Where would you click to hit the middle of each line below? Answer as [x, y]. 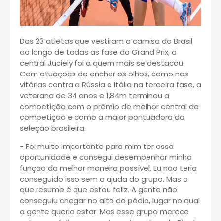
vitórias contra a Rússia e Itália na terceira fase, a [110, 84]
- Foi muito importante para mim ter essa [97, 146]
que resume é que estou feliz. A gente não [98, 189]
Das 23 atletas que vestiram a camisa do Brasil [106, 41]
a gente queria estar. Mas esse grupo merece [104, 211]
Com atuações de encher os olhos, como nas [104, 74]
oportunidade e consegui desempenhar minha [106, 157]
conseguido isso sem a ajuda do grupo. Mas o [104, 179]
